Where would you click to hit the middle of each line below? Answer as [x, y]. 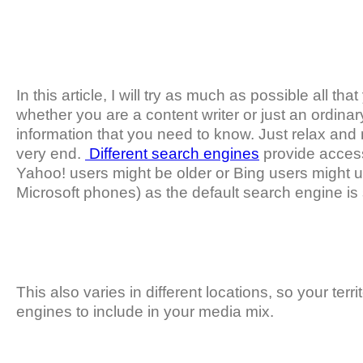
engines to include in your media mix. [145, 312]
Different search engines [172, 154]
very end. [51, 154]
